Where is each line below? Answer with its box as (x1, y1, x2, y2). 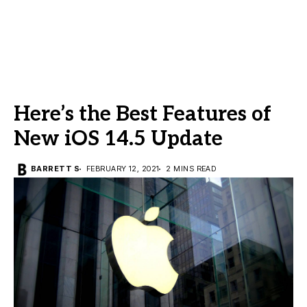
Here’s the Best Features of (14, 102, 271, 127)
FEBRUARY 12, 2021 (86, 164, 160, 173)
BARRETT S (31, 164, 79, 173)
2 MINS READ (166, 164, 217, 173)
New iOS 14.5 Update (14, 127, 223, 151)
